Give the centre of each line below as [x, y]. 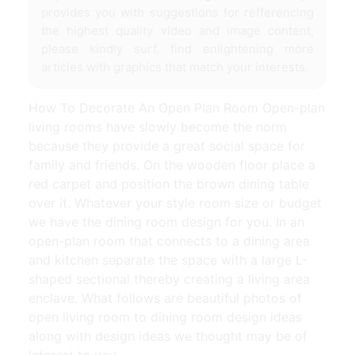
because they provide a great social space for [167, 145]
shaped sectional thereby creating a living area [169, 279]
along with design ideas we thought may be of [168, 336]
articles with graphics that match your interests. [175, 67]
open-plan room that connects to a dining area [169, 240]
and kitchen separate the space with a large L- [168, 260]
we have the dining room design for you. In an [166, 221]
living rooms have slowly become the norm [158, 126]
